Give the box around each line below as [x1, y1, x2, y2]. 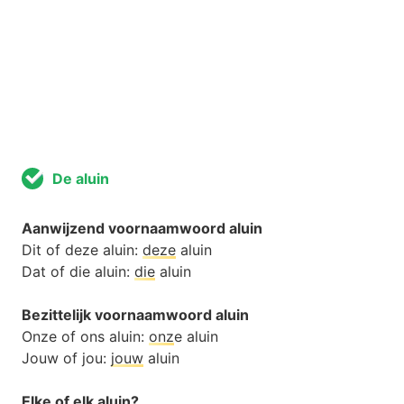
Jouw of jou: [22, 349, 111, 368]
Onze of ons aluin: [22, 327, 149, 346]
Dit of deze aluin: [22, 241, 142, 260]
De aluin [52, 170, 109, 188]
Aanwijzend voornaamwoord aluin [22, 219, 262, 238]
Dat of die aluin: [22, 262, 134, 281]
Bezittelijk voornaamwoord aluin [22, 306, 249, 325]
